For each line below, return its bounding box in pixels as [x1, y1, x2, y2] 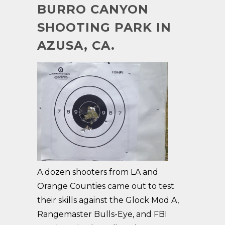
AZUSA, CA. [37, 38, 115, 53]
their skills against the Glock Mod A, [37, 195, 179, 205]
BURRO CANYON [37, 2, 149, 17]
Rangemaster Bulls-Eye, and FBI [37, 209, 167, 219]
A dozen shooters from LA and [37, 167, 158, 177]
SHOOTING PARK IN [37, 20, 171, 35]
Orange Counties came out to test [37, 181, 174, 191]
